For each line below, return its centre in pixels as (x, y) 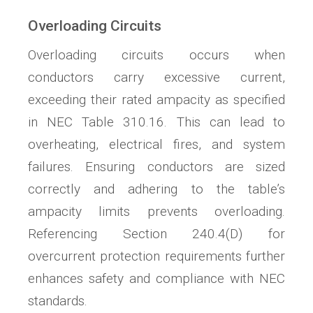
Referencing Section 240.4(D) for (156, 233)
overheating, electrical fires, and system (156, 144)
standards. (58, 300)
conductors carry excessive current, (156, 77)
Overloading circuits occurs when (156, 54)
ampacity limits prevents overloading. (156, 211)
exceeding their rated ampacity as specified (156, 99)
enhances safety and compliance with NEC (156, 278)
